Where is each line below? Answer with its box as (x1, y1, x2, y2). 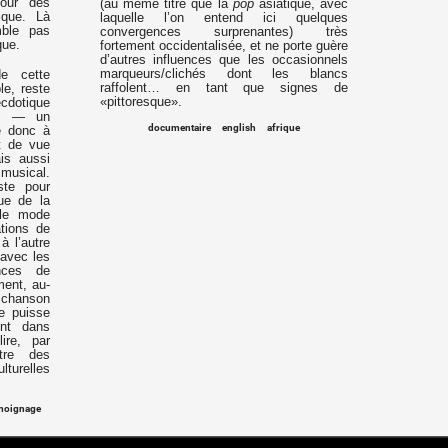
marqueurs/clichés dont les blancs (99, 66, 349, 81)
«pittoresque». (99, 94, 182, 109)
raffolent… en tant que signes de (99, 80, 349, 95)
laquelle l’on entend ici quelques (99, 10, 349, 25)
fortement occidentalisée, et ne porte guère (99, 38, 349, 53)
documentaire (148, 121, 212, 133)
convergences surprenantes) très (99, 24, 349, 39)
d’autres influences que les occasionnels (99, 52, 349, 67)
